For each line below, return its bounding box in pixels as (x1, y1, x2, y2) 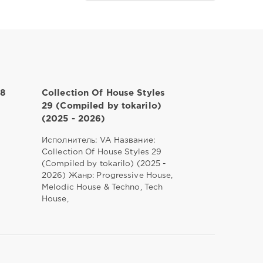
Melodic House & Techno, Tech (41, 183, 163, 191)
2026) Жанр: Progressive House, (41, 171, 173, 179)
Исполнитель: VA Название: (41, 136, 155, 144)
